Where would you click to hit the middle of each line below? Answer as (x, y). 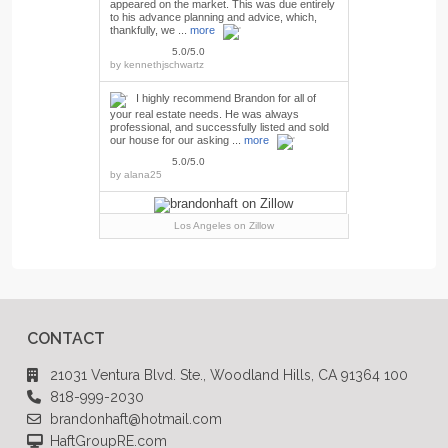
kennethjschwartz (164, 64)
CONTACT (66, 338)
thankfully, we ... (150, 29)
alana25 (143, 174)
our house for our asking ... (177, 139)
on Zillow (252, 225)
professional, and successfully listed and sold (219, 126)
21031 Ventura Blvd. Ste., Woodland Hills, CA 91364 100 (229, 374)
